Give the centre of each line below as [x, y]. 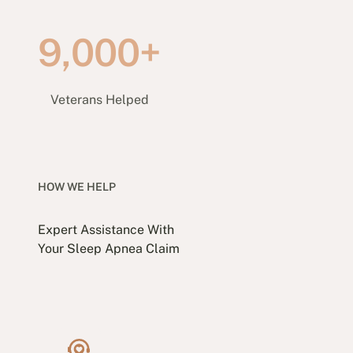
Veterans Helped [99, 100]
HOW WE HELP [77, 187]
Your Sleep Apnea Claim [109, 249]
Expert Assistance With [106, 230]
